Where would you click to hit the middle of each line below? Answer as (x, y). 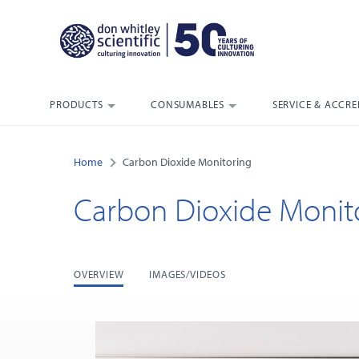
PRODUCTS (77, 105)
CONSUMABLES (188, 105)
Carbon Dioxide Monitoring (187, 162)
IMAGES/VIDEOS (188, 274)
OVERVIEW (99, 274)
